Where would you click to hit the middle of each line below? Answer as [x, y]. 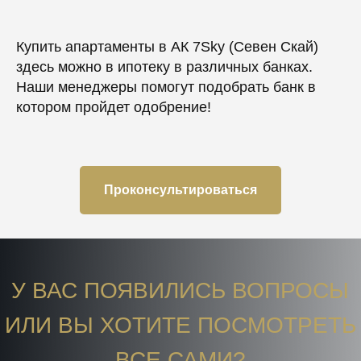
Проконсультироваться [180, 190]
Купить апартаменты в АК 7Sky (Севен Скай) [167, 47]
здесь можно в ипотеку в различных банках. [164, 67]
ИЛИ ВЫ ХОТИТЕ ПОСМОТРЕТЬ [180, 326]
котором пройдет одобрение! [114, 108]
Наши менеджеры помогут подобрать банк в [166, 87]
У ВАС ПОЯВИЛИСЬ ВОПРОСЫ [180, 291]
